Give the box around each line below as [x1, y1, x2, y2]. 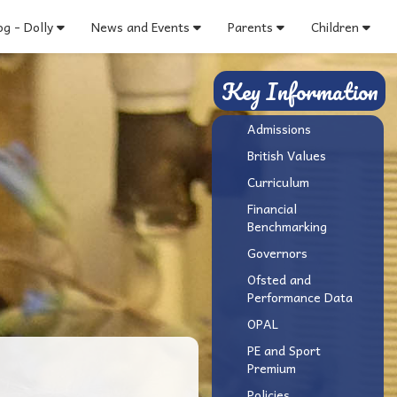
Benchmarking [247, 216, 327, 236]
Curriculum [247, 172, 309, 191]
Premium [247, 358, 296, 378]
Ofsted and [247, 269, 311, 289]
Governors [247, 243, 307, 262]
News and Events [91, 17, 190, 36]
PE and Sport [247, 340, 321, 360]
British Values [247, 145, 326, 165]
